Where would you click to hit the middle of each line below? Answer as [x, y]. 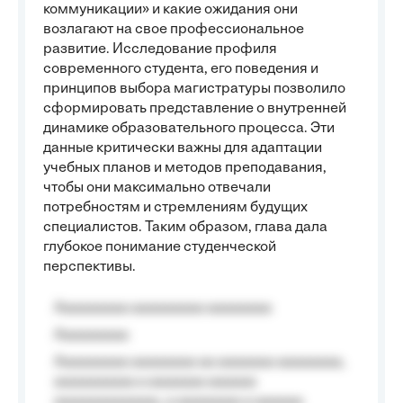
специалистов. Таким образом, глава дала [185, 228]
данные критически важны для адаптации [183, 148]
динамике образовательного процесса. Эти [189, 129]
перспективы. [90, 267]
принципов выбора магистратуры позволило [194, 89]
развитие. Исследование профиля [160, 49]
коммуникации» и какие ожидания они [170, 10]
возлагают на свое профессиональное [174, 30]
